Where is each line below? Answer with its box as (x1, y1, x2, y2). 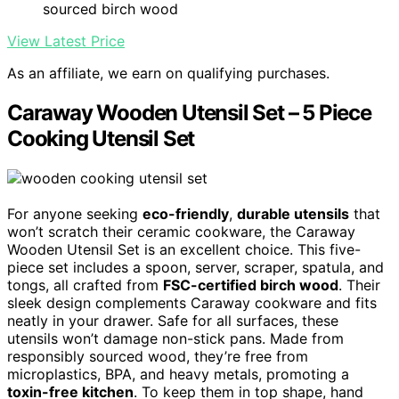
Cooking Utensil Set (7, 126, 195, 152)
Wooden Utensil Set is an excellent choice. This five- (7, 240, 361, 259)
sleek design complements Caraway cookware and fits (7, 294, 377, 313)
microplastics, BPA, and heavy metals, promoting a (7, 365, 349, 384)
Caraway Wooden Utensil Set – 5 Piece (7, 100, 371, 126)
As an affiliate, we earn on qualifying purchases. (7, 64, 330, 83)
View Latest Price (7, 32, 125, 51)
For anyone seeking (7, 205, 142, 224)
